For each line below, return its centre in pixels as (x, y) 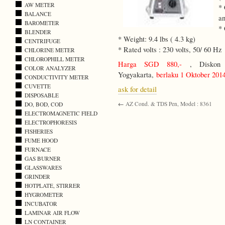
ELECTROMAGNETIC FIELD (61, 114)
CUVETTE (38, 86)
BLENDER (38, 32)
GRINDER (37, 177)
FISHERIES (39, 132)
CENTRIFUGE (42, 41)
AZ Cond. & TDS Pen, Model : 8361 (169, 104)
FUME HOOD (41, 141)
